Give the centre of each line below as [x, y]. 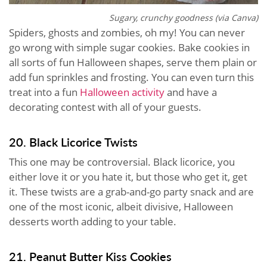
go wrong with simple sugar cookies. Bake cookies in [129, 48]
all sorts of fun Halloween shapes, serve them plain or [133, 63]
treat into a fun [44, 92]
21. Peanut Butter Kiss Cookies [90, 257]
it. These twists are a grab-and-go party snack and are [131, 192]
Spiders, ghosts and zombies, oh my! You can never [127, 33]
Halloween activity [122, 92]
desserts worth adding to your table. [94, 222]
